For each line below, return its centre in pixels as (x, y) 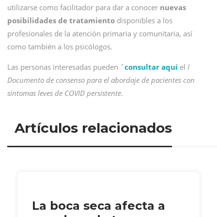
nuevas (173, 7)
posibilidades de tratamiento (61, 20)
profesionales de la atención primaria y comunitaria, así (100, 33)
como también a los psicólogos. (60, 46)
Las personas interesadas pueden (64, 67)
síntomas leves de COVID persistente (64, 93)
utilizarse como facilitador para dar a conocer (84, 7)
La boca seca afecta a (99, 205)
